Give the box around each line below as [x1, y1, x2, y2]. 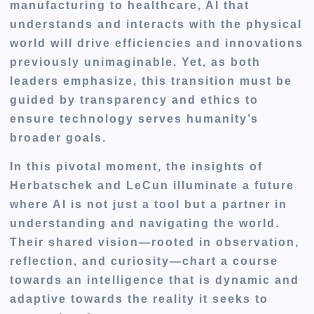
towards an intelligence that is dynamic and [10, 273, 300, 286]
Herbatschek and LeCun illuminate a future [10, 179, 295, 191]
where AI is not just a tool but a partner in [10, 198, 288, 210]
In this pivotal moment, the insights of [10, 160, 264, 172]
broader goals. [10, 131, 107, 144]
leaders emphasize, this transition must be [10, 74, 293, 87]
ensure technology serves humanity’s [10, 112, 259, 125]
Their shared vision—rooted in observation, [10, 235, 300, 248]
